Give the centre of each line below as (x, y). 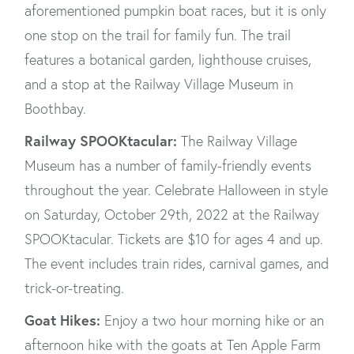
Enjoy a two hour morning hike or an (212, 320)
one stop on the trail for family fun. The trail (158, 35)
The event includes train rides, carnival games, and (177, 264)
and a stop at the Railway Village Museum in (159, 84)
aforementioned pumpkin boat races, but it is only (175, 11)
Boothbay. (57, 109)
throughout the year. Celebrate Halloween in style (176, 190)
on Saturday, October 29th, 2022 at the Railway (172, 215)
